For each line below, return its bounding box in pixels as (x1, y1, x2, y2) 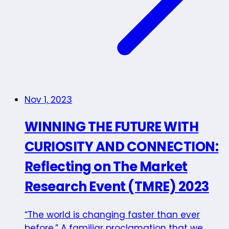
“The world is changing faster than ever (25, 208, 200, 221)
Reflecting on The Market (25, 157, 188, 176)
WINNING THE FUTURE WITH (25, 118, 199, 136)
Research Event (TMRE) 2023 (25, 177, 209, 196)
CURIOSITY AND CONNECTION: (25, 138, 219, 156)
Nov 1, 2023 (25, 94, 72, 106)
